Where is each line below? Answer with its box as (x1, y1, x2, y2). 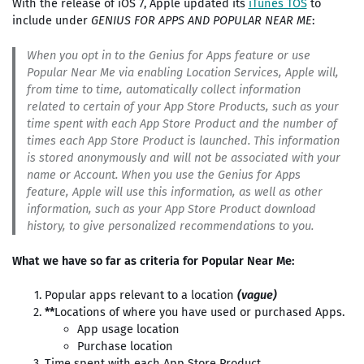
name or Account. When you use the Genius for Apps (26, 167, 301, 182)
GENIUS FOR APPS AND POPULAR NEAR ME (90, 13, 312, 28)
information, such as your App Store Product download (26, 201, 316, 216)
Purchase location (76, 339, 173, 354)
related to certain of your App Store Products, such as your (26, 98, 339, 114)
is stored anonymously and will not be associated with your (26, 149, 340, 165)
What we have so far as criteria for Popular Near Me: (11, 253, 294, 268)
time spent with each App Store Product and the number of (26, 115, 337, 131)
